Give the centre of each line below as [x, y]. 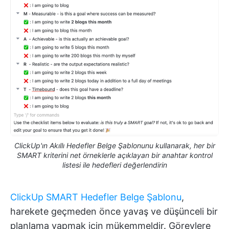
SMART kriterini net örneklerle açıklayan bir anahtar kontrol [114, 155]
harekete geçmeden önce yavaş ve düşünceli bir [114, 211]
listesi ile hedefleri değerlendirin [114, 165]
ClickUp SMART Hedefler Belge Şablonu [96, 197]
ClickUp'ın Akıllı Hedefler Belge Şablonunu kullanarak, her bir [114, 145]
